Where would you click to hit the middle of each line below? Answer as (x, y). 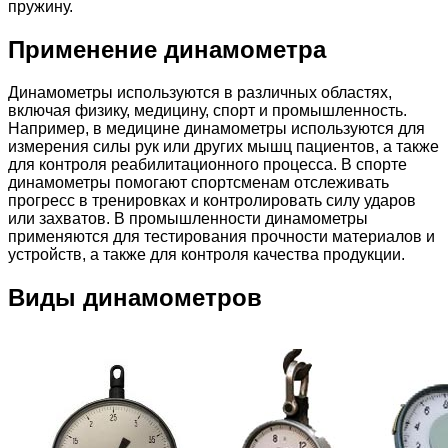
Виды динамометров (135, 298)
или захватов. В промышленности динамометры (188, 219)
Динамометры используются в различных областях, (200, 93)
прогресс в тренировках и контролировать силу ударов (212, 201)
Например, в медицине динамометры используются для (216, 129)
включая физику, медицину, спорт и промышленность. (207, 111)
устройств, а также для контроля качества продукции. (206, 255)
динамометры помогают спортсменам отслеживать (198, 183)
